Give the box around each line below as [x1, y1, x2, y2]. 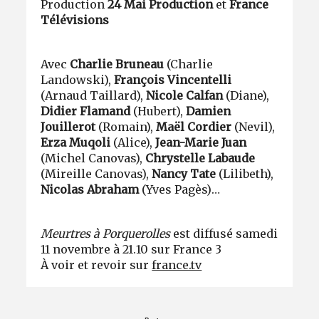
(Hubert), [130, 103, 187, 118]
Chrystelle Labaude [145, 150, 256, 165]
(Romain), [95, 119, 157, 134]
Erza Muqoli [41, 135, 111, 150]
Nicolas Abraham [41, 182, 140, 197]
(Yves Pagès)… [139, 182, 221, 197]
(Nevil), [231, 119, 276, 134]
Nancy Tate [152, 166, 216, 181]
